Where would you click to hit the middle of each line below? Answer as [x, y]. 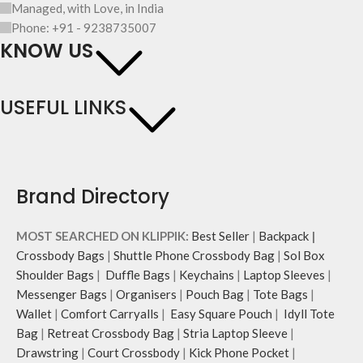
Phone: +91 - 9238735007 [84, 28]
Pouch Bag [215, 295]
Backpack [285, 236]
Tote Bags [280, 295]
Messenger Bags [62, 295]
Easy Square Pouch [220, 314]
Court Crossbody [134, 353]
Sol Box [304, 256]
